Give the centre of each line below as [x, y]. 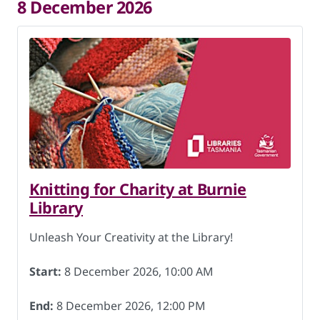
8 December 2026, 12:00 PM [130, 306]
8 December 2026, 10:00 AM [137, 271]
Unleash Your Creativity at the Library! [131, 237]
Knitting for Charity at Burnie [138, 189]
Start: [45, 271]
